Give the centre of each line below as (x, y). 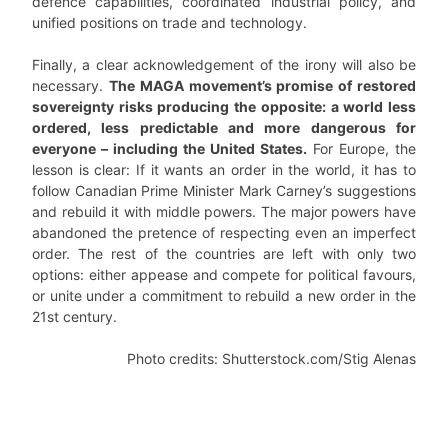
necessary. (70, 85)
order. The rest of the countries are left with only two (224, 253)
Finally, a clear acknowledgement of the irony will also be (224, 64)
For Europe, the (361, 148)
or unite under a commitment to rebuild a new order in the (224, 295)
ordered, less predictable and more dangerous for (224, 127)
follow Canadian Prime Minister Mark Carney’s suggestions (224, 190)
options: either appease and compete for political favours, (224, 274)
